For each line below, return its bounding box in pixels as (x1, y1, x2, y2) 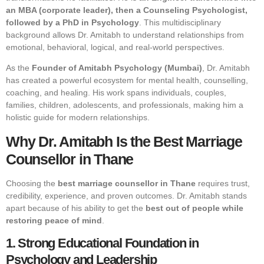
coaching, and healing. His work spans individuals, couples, (6, 88, 226, 98)
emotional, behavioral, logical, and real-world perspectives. (6, 42, 225, 52)
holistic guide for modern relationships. (6, 113, 150, 123)
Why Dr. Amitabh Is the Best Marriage (6, 133, 242, 150)
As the (6, 63, 32, 73)
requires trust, (196, 178, 250, 188)
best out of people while (146, 203, 243, 213)
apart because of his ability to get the (6, 203, 146, 213)
